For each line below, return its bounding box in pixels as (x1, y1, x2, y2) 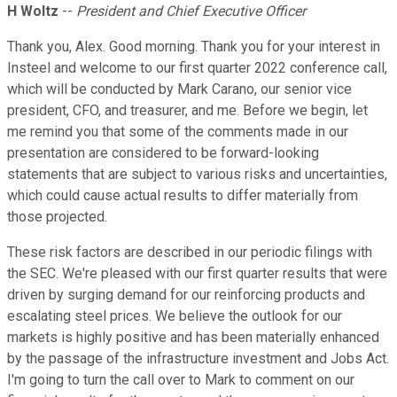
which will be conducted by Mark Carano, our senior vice (7, 81, 352, 98)
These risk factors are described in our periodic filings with (7, 244, 372, 261)
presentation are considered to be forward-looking (7, 144, 319, 162)
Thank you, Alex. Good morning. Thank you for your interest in (7, 38, 380, 56)
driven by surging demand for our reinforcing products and (7, 286, 365, 304)
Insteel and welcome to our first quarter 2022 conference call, (7, 59, 387, 77)
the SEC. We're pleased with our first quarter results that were (7, 265, 387, 283)
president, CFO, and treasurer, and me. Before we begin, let (7, 102, 368, 120)
